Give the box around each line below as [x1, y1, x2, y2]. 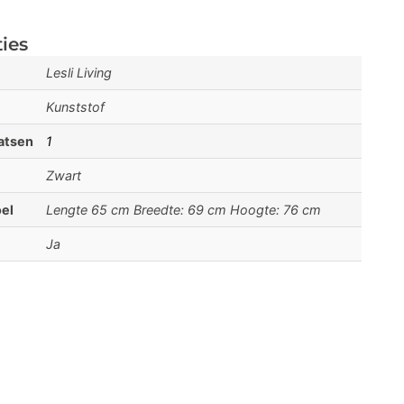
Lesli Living [46, 65, 112, 80]
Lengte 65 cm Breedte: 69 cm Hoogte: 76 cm [46, 202, 321, 217]
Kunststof [46, 99, 105, 115]
